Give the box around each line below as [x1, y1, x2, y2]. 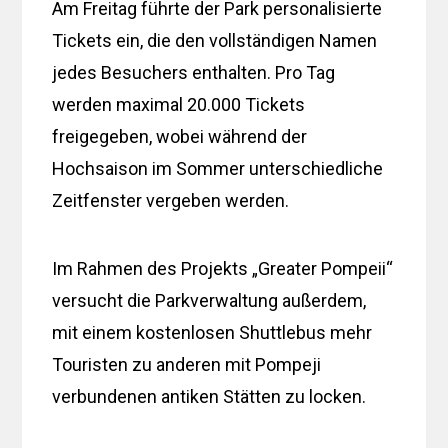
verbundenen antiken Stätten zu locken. [52, 385, 367, 407]
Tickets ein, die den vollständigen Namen [52, 29, 378, 51]
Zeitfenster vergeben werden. [52, 189, 290, 211]
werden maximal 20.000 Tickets [52, 93, 306, 115]
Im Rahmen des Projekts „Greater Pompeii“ [52, 257, 394, 279]
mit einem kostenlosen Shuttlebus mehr [52, 321, 373, 343]
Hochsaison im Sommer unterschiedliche [52, 157, 384, 179]
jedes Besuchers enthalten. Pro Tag [52, 61, 336, 83]
